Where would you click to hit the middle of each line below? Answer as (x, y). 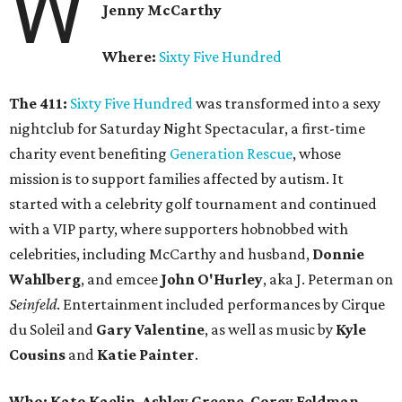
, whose (317, 154)
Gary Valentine (150, 330)
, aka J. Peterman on (328, 280)
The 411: (38, 104)
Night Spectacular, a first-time (263, 129)
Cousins (37, 355)
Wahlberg (45, 280)
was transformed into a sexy (287, 104)
